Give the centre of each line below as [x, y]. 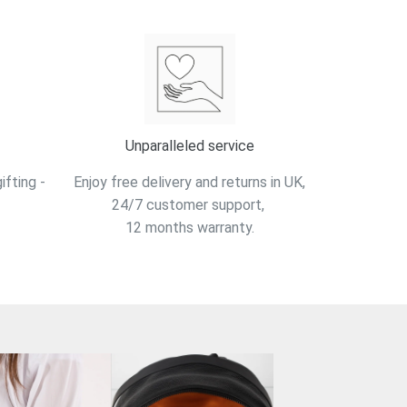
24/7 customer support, [189, 204]
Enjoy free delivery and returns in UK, [190, 182]
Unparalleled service [189, 146]
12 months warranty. [189, 227]
